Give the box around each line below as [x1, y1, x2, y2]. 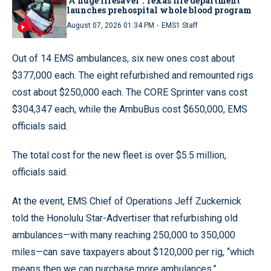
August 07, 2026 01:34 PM [67, 21, 154, 30]
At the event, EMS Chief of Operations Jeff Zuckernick [12, 195, 241, 207]
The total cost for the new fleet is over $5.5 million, [12, 149, 226, 161]
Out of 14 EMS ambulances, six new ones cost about [12, 52, 235, 64]
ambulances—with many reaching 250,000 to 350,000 [12, 229, 235, 241]
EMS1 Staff [162, 21, 198, 30]
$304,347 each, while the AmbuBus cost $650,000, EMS [12, 103, 247, 115]
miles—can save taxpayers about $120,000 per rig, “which [12, 246, 254, 258]
